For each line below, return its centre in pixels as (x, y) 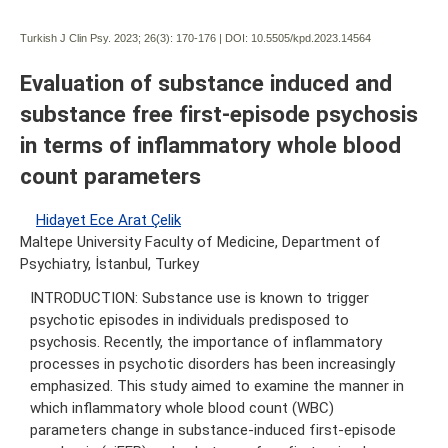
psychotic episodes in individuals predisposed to (189, 319)
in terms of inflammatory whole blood (210, 144)
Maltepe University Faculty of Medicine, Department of (200, 241)
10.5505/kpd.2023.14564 (311, 37)
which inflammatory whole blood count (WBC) (182, 407)
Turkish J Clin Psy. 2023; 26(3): (96, 37)
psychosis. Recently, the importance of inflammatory (206, 341)
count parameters (110, 175)
